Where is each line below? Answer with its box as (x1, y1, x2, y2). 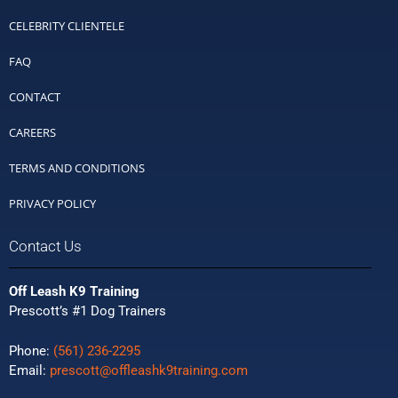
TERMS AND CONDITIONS (9, 160, 145, 177)
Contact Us (9, 237, 82, 256)
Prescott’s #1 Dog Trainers (9, 303, 166, 320)
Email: (9, 362, 50, 378)
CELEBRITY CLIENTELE (9, 18, 124, 35)
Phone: (9, 342, 53, 359)
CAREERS (9, 124, 56, 141)
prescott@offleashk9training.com (50, 362, 248, 378)
